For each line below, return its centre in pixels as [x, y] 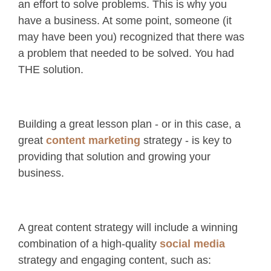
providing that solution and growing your [114, 157]
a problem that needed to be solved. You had [126, 54]
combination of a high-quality [89, 244]
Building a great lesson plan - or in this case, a [129, 124]
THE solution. [51, 70]
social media [192, 244]
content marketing [93, 141]
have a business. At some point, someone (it [125, 21]
